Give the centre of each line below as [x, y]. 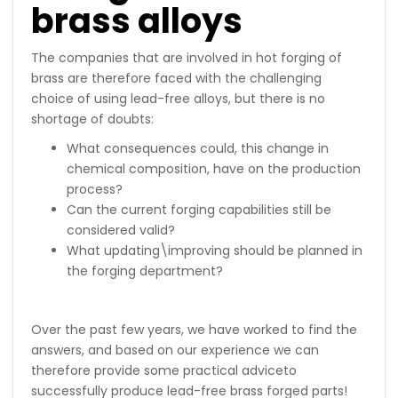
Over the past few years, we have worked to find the [194, 329]
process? [95, 189]
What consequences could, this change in [198, 148]
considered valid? [121, 230]
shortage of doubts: [92, 119]
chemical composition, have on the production [214, 168]
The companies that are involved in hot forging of [187, 57]
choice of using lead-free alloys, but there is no [178, 98]
